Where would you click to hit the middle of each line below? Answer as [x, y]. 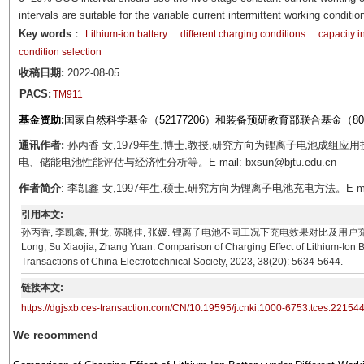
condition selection [60, 52]
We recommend [55, 335]
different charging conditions [243, 34]
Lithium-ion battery [126, 34]
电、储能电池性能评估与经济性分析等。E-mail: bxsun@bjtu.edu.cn [182, 162]
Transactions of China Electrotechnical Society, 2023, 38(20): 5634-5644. [182, 262]
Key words [45, 34]
